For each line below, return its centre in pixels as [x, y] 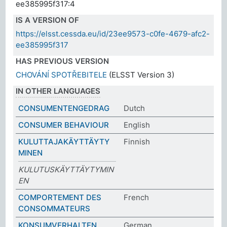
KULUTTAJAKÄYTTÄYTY [64, 141]
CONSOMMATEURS [54, 208]
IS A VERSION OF [48, 20]
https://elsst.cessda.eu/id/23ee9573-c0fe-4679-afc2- [113, 33]
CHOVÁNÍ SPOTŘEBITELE [62, 74]
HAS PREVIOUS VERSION [63, 61]
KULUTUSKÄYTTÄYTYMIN [66, 169]
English [137, 125]
